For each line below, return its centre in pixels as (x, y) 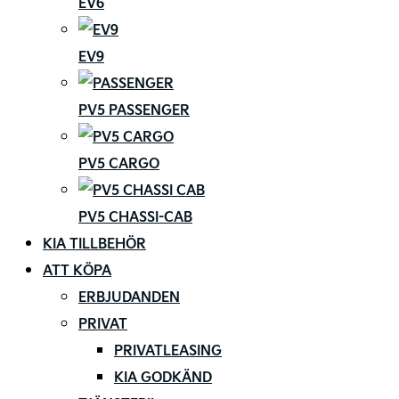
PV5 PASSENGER (134, 110)
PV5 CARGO (119, 163)
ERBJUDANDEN (129, 297)
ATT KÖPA (77, 270)
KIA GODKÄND (163, 377)
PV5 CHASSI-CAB (135, 217)
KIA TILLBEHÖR (94, 244)
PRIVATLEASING (168, 350)
